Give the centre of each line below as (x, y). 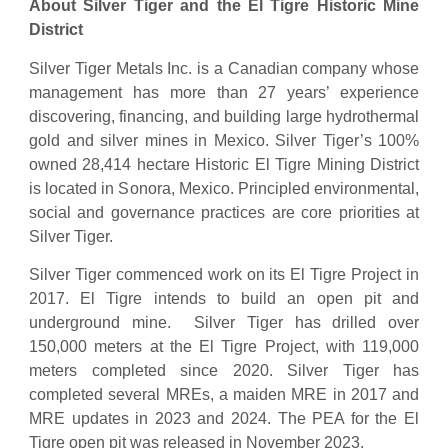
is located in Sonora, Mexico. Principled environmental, (224, 188)
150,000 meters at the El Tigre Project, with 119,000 (224, 347)
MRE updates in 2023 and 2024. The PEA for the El (224, 419)
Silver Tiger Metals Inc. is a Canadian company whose (224, 68)
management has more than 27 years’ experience (224, 92)
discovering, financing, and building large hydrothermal (224, 116)
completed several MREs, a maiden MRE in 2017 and (224, 395)
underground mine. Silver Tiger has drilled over (224, 323)
